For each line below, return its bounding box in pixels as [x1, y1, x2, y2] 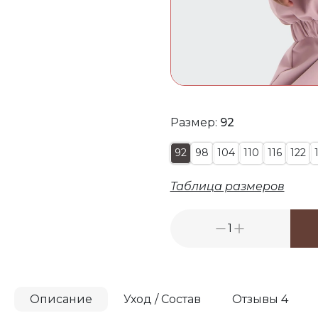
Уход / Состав [124, 292, 201, 306]
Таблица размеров [170, 179, 285, 193]
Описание [30, 292, 92, 306]
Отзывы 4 [232, 292, 288, 306]
